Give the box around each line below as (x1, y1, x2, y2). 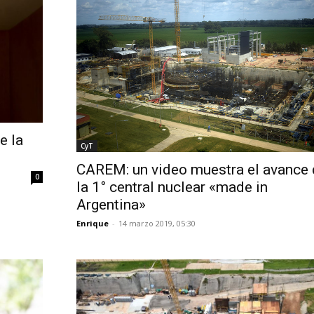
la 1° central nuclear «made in (76, 179, 268, 196)
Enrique (76, 218, 109, 229)
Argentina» (76, 196, 146, 214)
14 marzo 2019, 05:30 (118, 218, 196, 229)
